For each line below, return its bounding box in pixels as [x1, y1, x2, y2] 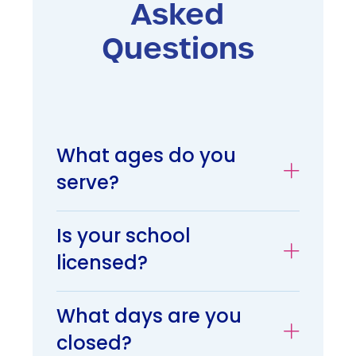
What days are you [56, 302, 242, 335]
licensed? [56, 249, 148, 281]
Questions [101, 29, 254, 69]
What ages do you [56, 141, 236, 174]
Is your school [56, 222, 191, 254]
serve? [56, 168, 119, 201]
